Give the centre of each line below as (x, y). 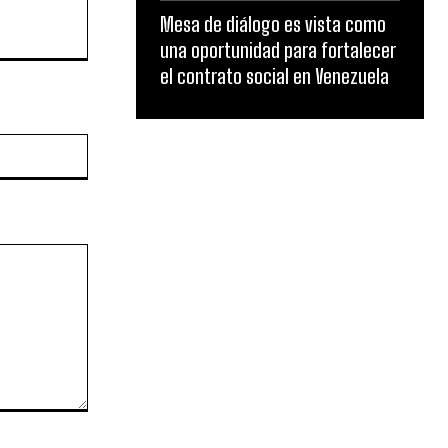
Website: (114, 143)
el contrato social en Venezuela (274, 76)
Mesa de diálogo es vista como (273, 24)
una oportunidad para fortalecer (278, 50)
